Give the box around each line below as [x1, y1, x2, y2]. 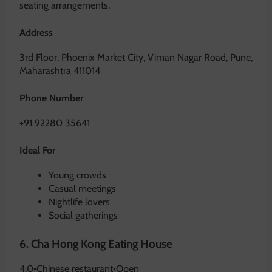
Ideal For [19, 144, 55, 157]
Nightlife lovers [49, 196, 110, 208]
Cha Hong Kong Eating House [31, 237, 172, 251]
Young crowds [49, 169, 106, 182]
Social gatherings [49, 209, 118, 222]
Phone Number [19, 92, 83, 104]
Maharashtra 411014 [19, 64, 100, 76]
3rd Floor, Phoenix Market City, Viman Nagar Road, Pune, [19, 51, 253, 63]
